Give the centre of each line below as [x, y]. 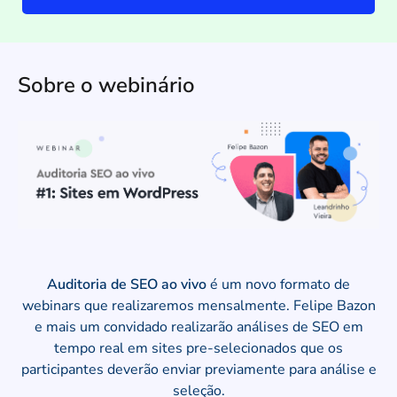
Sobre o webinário [106, 85]
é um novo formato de [278, 285]
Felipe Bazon [334, 306]
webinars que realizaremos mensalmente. [157, 306]
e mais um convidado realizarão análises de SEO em [198, 327]
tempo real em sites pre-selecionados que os [198, 349]
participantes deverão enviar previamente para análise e [198, 370]
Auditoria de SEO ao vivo [127, 285]
